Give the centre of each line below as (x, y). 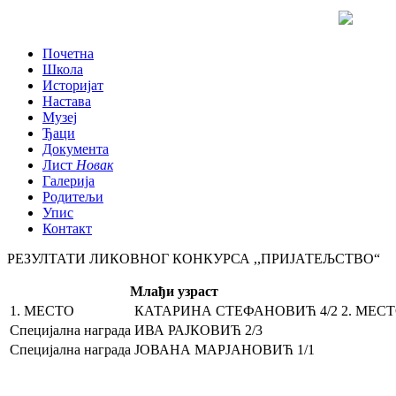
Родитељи (73, 197)
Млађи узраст (174, 291)
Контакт (67, 228)
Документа (76, 149)
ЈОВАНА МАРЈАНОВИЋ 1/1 (225, 350)
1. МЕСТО (42, 311)
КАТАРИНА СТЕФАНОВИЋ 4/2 (236, 311)
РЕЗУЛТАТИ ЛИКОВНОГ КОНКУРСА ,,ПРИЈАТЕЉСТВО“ (194, 259)
